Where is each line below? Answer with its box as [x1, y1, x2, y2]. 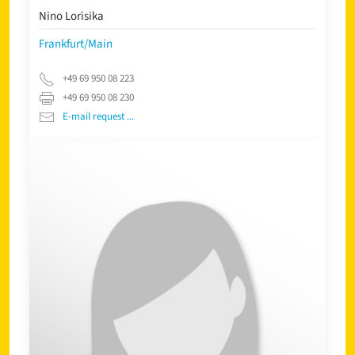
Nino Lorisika [39, 7, 105, 25]
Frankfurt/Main [39, 35, 113, 52]
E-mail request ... [63, 109, 135, 124]
